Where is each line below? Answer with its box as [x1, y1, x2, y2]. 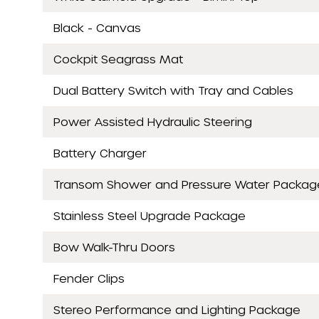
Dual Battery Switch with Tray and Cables [53, 83, 293, 97]
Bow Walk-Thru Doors [53, 239, 175, 253]
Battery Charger [53, 145, 147, 159]
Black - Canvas [53, 20, 141, 34]
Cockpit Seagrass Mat [53, 51, 183, 66]
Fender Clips [53, 271, 125, 285]
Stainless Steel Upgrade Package [53, 208, 246, 222]
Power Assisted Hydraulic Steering [53, 114, 252, 128]
